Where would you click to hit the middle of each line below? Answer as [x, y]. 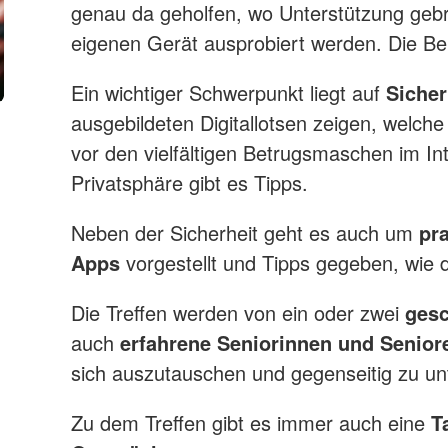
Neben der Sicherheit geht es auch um [245, 233]
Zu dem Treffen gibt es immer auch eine [251, 423]
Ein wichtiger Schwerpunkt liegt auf [229, 93]
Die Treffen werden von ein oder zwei [238, 313]
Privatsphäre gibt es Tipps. [190, 183]
